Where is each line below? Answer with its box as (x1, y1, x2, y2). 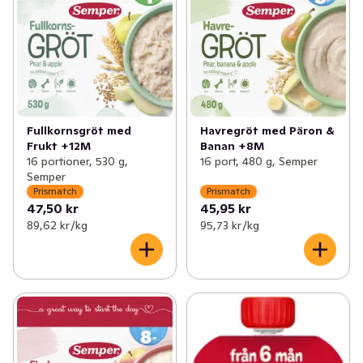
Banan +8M (199, 138, 264, 153)
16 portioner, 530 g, (27, 153, 128, 169)
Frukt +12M (27, 138, 91, 153)
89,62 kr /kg (27, 217, 88, 233)
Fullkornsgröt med (27, 122, 131, 138)
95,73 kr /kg (199, 217, 259, 233)
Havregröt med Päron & (199, 122, 335, 138)
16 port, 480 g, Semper (199, 153, 318, 169)
